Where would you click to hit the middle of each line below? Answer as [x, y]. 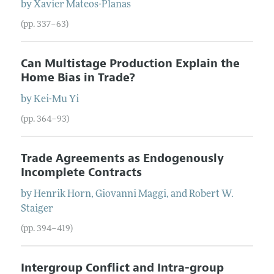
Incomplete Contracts [81, 172]
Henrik [49, 194]
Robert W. [211, 194]
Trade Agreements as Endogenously [122, 158]
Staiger [37, 209]
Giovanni [116, 194]
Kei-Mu [50, 99]
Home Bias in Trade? [78, 77]
